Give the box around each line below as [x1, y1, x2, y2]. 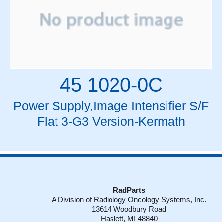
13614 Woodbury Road [92, 205, 166, 213]
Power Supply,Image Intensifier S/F [13, 99, 209, 112]
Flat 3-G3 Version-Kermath [37, 114, 185, 128]
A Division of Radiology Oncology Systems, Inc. [52, 196, 206, 204]
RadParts [112, 186, 145, 194]
